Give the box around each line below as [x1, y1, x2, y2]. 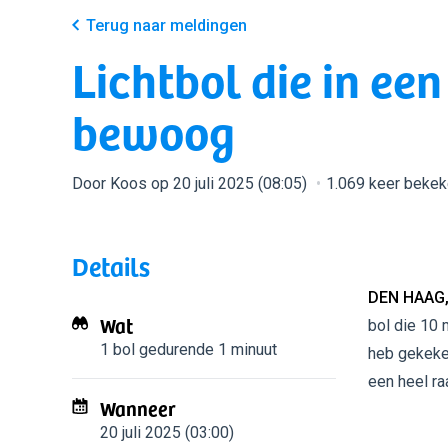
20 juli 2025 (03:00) [100, 423, 234, 442]
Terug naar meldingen [86, 16, 247, 35]
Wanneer [100, 393, 176, 423]
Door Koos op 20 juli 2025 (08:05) [72, 174, 311, 193]
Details [72, 246, 150, 285]
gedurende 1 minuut [135, 340, 277, 359]
